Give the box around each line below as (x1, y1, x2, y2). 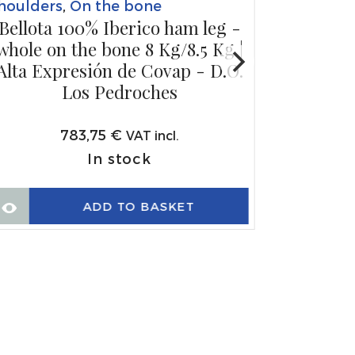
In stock (86, 149, 152, 166)
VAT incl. (125, 127, 179, 143)
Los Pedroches (61, 79, 177, 104)
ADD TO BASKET (82, 199, 195, 214)
